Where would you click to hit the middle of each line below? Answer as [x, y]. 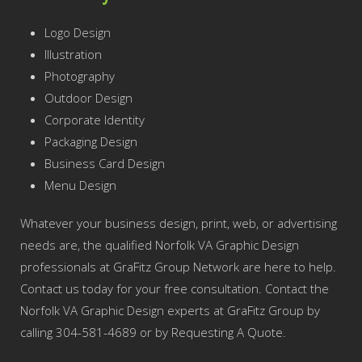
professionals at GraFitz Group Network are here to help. [178, 267]
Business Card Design [105, 163]
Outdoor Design [88, 98]
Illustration [73, 54]
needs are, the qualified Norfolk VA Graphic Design [160, 245]
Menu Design [80, 185]
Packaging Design [91, 141]
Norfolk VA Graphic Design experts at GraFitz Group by [170, 310]
